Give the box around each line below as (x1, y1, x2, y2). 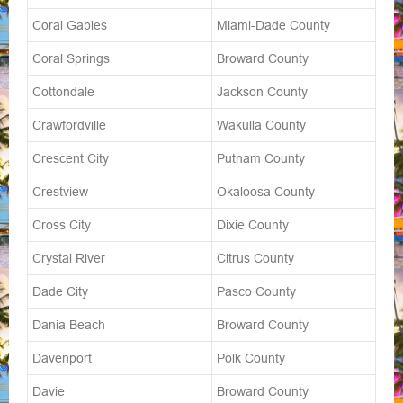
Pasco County (217, 284, 296, 300)
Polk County (217, 351, 285, 366)
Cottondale (32, 85, 94, 100)
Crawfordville (32, 118, 106, 133)
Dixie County (217, 218, 289, 233)
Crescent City (32, 151, 109, 166)
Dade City (32, 284, 88, 300)
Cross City (32, 218, 91, 233)
